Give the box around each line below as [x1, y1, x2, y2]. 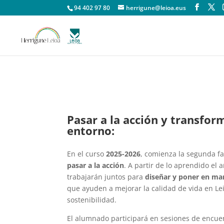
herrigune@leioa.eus [126, 3, 186, 12]
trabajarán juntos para [67, 172, 145, 182]
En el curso [67, 149, 106, 159]
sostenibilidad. [67, 195, 117, 205]
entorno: [67, 123, 115, 138]
